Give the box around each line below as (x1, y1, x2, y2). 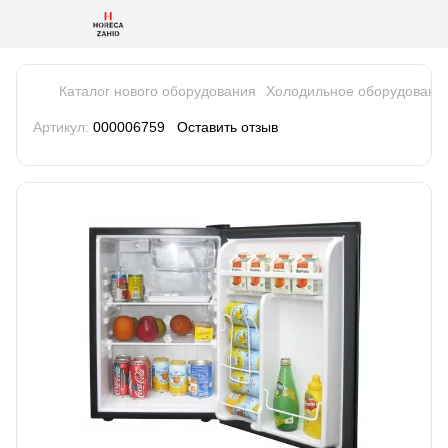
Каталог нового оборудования (59, 83, 256, 99)
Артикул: (33, 119, 89, 135)
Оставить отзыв (177, 119, 278, 135)
